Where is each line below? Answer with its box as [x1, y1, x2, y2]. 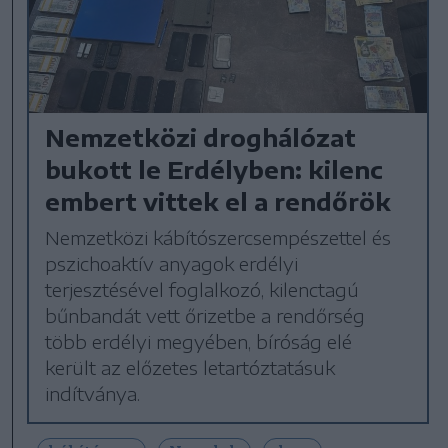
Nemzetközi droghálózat [45, 121, 357, 152]
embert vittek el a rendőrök [45, 185, 392, 216]
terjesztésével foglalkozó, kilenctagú [45, 277, 360, 301]
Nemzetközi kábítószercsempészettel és [45, 225, 392, 249]
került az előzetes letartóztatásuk [45, 355, 336, 379]
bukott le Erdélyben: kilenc [45, 153, 384, 184]
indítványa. [45, 381, 141, 405]
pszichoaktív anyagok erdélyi [45, 251, 299, 275]
